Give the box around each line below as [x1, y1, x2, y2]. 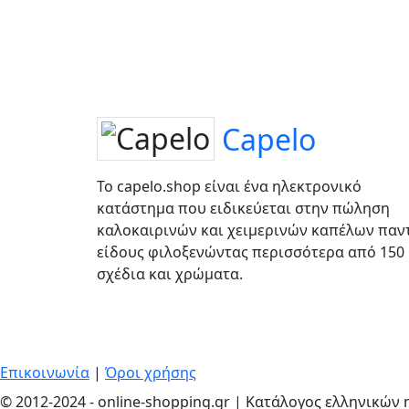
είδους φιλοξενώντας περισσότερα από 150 [97, 241, 404, 262]
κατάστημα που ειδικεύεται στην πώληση [97, 197, 390, 218]
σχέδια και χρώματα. [97, 263, 243, 284]
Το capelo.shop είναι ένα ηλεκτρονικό [97, 175, 362, 196]
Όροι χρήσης [105, 362, 196, 383]
